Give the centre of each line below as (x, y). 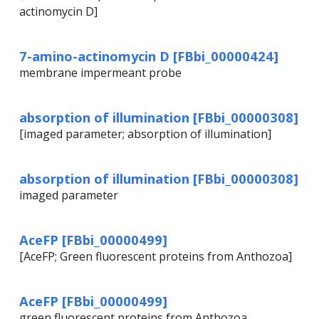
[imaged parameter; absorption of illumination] (145, 134)
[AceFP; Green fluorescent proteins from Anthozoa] (156, 257)
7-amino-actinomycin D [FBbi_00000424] (149, 56)
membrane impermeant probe (100, 73)
